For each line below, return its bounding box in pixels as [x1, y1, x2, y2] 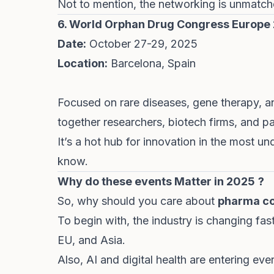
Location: [57, 57, 108, 70]
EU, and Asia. [57, 234, 125, 246]
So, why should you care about [57, 194, 218, 207]
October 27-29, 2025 [86, 37, 198, 50]
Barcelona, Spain [108, 57, 196, 70]
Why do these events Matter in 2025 [57, 175, 255, 188]
